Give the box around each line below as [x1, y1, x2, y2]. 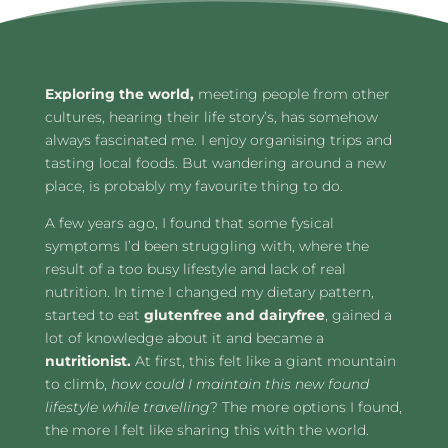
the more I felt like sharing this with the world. [44, 420, 369, 439]
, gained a [324, 305, 392, 324]
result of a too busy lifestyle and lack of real [44, 259, 346, 278]
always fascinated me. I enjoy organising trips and [44, 130, 392, 149]
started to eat [44, 305, 144, 324]
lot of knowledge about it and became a [44, 328, 324, 347]
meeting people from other [197, 84, 390, 103]
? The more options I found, [209, 397, 402, 416]
